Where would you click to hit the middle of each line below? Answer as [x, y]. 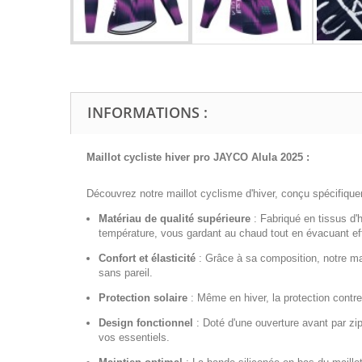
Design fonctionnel [146, 323]
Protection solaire [143, 298]
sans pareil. [126, 273]
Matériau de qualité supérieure [175, 219]
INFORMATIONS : [147, 113]
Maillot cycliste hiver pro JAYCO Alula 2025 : [198, 158]
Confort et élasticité [147, 259]
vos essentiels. [134, 338]
